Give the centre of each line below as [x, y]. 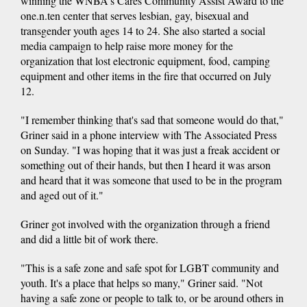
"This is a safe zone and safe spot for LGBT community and [150, 267]
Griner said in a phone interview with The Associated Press [149, 134]
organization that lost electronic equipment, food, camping [145, 60]
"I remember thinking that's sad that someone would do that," [152, 119]
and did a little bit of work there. [89, 238]
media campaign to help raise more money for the [127, 45]
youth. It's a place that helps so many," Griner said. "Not [142, 282]
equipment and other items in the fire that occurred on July [146, 75]
